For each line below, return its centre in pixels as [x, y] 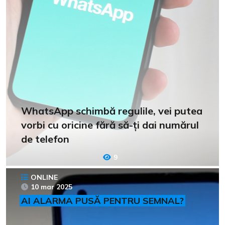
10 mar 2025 [51, 187]
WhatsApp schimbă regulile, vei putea [112, 110]
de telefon [45, 139]
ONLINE [44, 177]
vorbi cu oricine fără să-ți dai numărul [110, 125]
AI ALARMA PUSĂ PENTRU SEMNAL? [102, 200]
